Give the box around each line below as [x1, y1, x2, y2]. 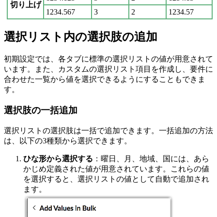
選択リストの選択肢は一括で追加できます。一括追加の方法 [4, 126, 213, 135]
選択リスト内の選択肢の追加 [4, 31, 157, 44]
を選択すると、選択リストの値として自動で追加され [23, 174, 209, 183]
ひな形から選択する [23, 154, 93, 163]
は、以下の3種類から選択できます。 [4, 136, 132, 145]
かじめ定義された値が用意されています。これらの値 [23, 164, 209, 173]
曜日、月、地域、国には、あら [101, 154, 209, 163]
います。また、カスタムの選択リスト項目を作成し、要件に [4, 65, 213, 74]
